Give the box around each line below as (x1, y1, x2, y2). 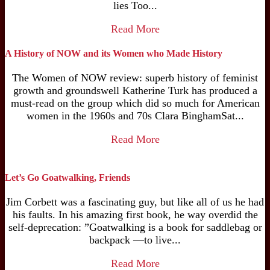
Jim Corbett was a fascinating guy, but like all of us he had (6, 196, 264, 209)
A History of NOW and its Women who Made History (5, 48, 222, 58)
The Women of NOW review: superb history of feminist (12, 72, 258, 84)
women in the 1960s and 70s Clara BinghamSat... (26, 110, 244, 122)
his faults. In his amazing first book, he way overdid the (12, 209, 258, 221)
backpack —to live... (89, 234, 181, 246)
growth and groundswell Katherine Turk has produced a (13, 84, 257, 97)
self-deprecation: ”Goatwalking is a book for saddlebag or (8, 221, 262, 234)
